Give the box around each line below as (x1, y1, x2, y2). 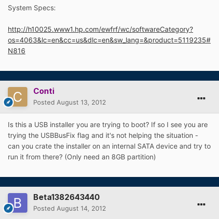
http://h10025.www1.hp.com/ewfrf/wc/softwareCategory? (8, 25, 193, 34)
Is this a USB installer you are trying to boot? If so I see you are (8, 120, 208, 129)
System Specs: (8, 3, 56, 12)
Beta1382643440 (33, 192, 100, 202)
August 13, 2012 (57, 98, 106, 107)
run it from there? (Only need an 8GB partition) (8, 153, 156, 161)
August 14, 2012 (57, 204, 106, 213)
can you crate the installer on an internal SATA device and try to (8, 142, 211, 151)
